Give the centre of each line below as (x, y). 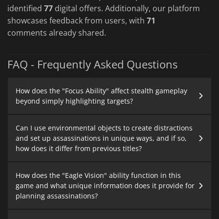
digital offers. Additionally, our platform (126, 8)
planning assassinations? (57, 196)
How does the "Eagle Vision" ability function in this (98, 175)
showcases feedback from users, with (77, 20)
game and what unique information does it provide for (105, 186)
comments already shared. (57, 33)
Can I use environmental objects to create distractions (104, 128)
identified (26, 8)
